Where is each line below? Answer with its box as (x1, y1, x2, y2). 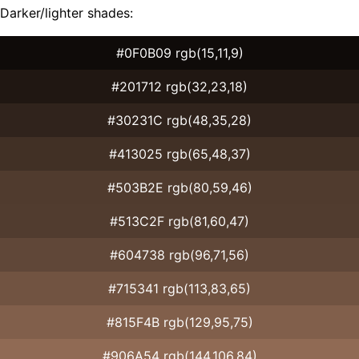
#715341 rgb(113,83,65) (108, 280, 251, 296)
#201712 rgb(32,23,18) (111, 78, 248, 95)
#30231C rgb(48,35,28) (107, 111, 252, 128)
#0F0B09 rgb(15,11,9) (115, 44, 244, 61)
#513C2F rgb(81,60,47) (110, 212, 249, 229)
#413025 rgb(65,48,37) (108, 145, 251, 162)
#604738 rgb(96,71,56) (110, 246, 249, 263)
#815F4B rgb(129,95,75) (106, 313, 253, 330)
